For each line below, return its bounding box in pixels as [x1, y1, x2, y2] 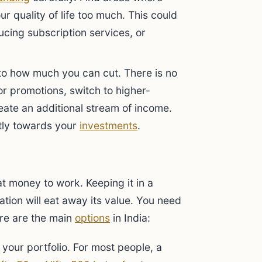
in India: [110, 212, 150, 224]
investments [80, 119, 137, 132]
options [75, 212, 110, 224]
